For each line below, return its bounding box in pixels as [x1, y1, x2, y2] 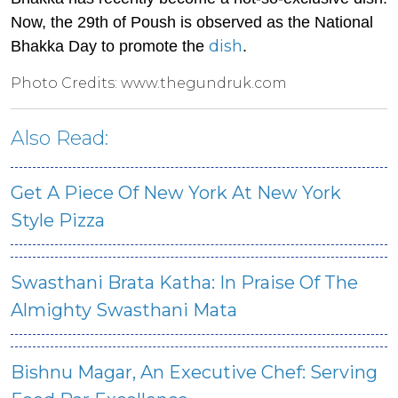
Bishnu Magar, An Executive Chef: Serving [11, 361, 378, 383]
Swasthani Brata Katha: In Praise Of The [11, 271, 358, 293]
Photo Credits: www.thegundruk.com [11, 74, 287, 92]
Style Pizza [11, 209, 105, 231]
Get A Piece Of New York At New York [11, 181, 341, 203]
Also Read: [11, 125, 114, 150]
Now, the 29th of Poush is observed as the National [11, 12, 373, 31]
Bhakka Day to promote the [11, 36, 209, 55]
